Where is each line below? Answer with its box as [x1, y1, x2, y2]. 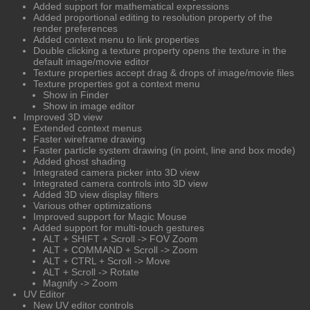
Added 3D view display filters [33, 188, 158, 200]
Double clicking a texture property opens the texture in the [33, 44, 286, 56]
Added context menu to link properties [33, 33, 199, 45]
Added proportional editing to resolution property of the [33, 11, 273, 23]
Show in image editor [43, 100, 135, 111]
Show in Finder [43, 89, 109, 100]
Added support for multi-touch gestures [33, 221, 204, 233]
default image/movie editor [33, 55, 149, 67]
